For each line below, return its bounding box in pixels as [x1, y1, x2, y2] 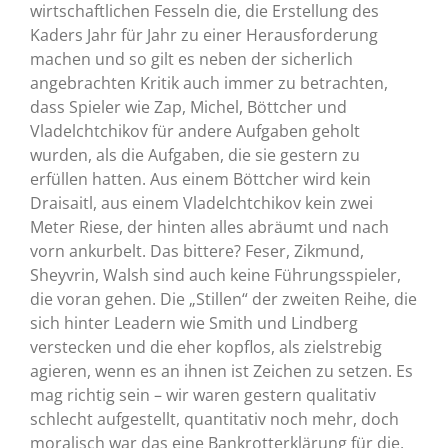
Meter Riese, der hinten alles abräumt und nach [29, 216, 389, 239]
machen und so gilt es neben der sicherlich [29, 48, 353, 71]
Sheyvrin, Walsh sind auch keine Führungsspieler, [29, 264, 401, 287]
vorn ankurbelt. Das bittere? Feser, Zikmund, [29, 240, 364, 263]
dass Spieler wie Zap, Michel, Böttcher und [29, 96, 347, 119]
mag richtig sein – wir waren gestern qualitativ [29, 384, 376, 407]
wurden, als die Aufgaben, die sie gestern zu [29, 144, 360, 167]
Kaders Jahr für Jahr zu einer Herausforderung [29, 24, 378, 47]
